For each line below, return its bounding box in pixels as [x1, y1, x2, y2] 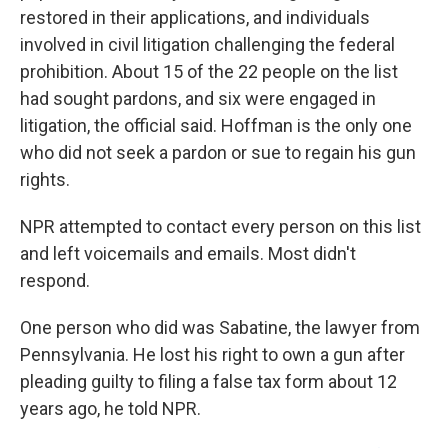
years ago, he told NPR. [20, 398, 201, 419]
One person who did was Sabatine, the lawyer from [20, 317, 420, 338]
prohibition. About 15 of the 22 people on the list [20, 61, 398, 82]
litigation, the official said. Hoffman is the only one [20, 115, 412, 136]
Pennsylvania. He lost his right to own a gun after [20, 344, 405, 365]
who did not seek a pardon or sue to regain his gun [20, 142, 416, 163]
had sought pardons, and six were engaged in [20, 88, 376, 109]
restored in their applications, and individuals [20, 7, 370, 28]
